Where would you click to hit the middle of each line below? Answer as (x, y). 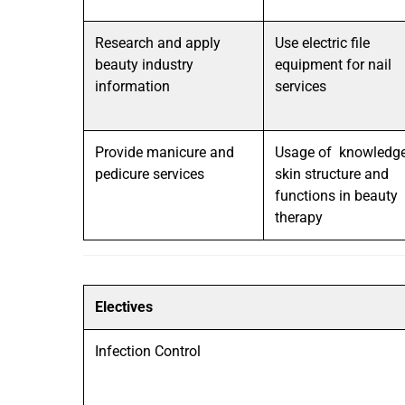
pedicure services (150, 174)
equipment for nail (333, 65)
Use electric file (322, 43)
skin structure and (332, 174)
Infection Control (148, 351)
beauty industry (144, 65)
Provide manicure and (165, 152)
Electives (126, 307)
